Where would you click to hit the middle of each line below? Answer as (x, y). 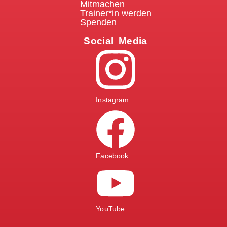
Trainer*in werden (116, 13)
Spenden (98, 22)
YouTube (110, 209)
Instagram (112, 100)
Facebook (112, 156)
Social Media (116, 41)
